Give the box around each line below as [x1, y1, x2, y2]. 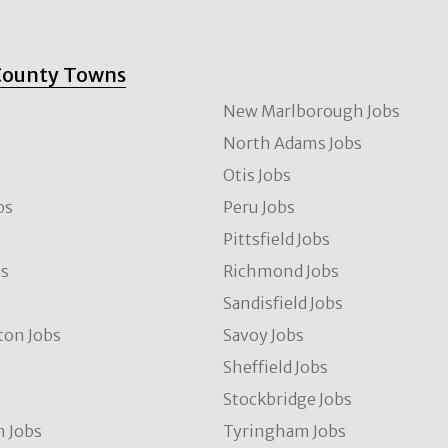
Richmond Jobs [223, 261, 340, 281]
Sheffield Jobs [223, 357, 329, 377]
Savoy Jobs [223, 325, 305, 345]
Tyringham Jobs [223, 421, 347, 441]
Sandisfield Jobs [223, 293, 344, 313]
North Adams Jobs [223, 133, 363, 153]
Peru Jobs [223, 197, 296, 217]
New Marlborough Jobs [223, 101, 401, 121]
